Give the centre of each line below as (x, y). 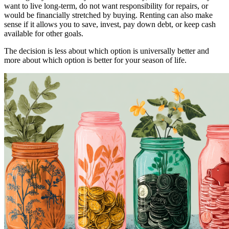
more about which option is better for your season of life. (95, 60)
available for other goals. (44, 33)
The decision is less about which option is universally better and (107, 51)
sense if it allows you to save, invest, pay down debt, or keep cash (110, 24)
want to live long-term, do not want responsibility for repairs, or (106, 6)
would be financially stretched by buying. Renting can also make (108, 15)
